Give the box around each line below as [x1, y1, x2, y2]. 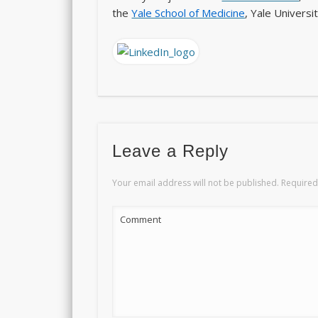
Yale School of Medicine [131, 6, 246, 21]
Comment [120, 212, 162, 226]
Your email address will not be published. [112, 176, 280, 189]
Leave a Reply [112, 141, 229, 160]
